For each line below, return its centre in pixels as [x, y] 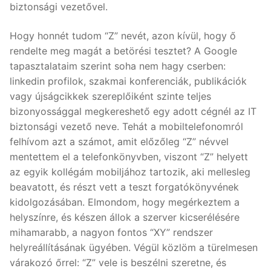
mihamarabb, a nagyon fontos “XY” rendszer [111, 232]
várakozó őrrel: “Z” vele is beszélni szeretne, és [118, 262]
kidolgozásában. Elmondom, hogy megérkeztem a [125, 202]
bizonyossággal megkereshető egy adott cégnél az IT [133, 111]
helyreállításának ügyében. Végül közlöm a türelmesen [134, 247]
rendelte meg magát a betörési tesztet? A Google [123, 51]
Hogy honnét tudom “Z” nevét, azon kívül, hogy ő [123, 35]
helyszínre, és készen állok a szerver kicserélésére [125, 217]
